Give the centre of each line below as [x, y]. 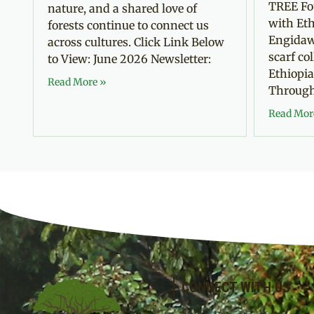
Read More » [77, 82]
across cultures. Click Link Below [136, 42]
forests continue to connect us [128, 25]
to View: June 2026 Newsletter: [129, 59]
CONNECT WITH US [236, 287]
